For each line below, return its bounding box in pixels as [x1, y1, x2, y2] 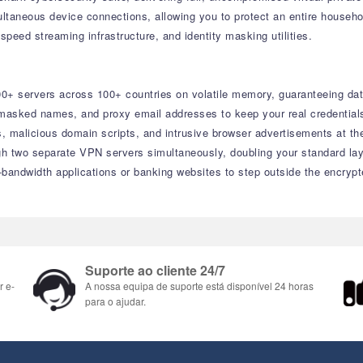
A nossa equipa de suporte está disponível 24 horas [85, 279, 314, 293]
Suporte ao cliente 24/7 [85, 261, 225, 280]
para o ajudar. [85, 294, 146, 308]
